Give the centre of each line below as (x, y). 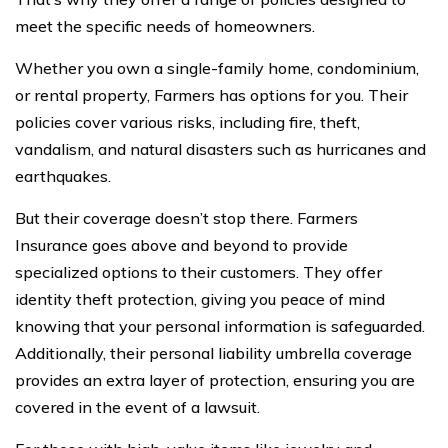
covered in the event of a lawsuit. (137, 406)
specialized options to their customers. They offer (198, 271)
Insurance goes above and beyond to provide (181, 244)
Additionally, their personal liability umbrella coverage (213, 352)
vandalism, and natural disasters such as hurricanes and (220, 148)
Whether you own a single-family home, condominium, (217, 67)
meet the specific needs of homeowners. (165, 25)
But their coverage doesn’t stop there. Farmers (186, 217)
